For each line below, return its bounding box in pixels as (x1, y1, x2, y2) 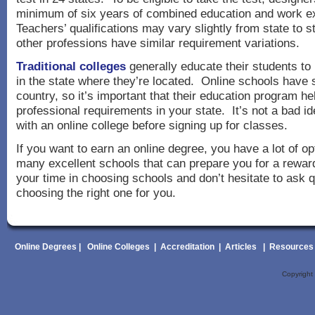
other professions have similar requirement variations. (16, 36, 300, 50)
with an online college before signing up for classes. (16, 118, 288, 132)
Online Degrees (14, 242, 77, 252)
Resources (269, 242, 314, 252)
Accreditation (157, 242, 214, 252)
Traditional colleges (16, 59, 126, 73)
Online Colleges (86, 242, 150, 252)
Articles (222, 242, 257, 252)
